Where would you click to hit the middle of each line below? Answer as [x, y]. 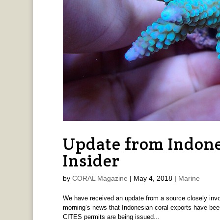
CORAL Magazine [100, 178]
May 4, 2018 [153, 178]
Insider [91, 160]
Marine [189, 178]
